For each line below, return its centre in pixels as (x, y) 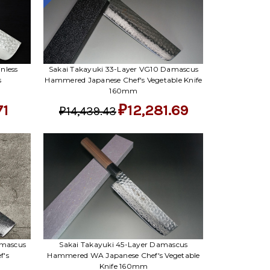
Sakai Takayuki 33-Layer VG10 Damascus (124, 69)
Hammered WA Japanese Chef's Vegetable (124, 256)
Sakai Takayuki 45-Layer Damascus (124, 245)
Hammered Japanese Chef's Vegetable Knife (124, 80)
